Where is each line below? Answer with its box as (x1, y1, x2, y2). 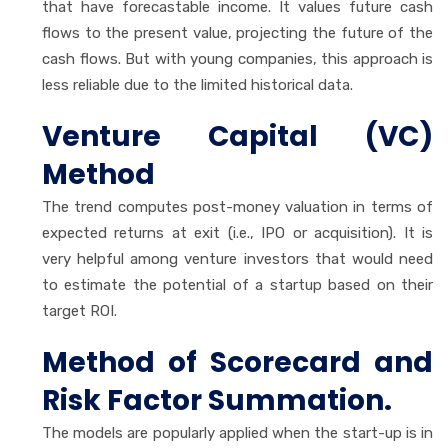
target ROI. (42, 301, 117, 320)
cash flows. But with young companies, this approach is (42, 49, 433, 68)
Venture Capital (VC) (42, 116, 433, 156)
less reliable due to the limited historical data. (42, 75, 353, 94)
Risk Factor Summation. (42, 380, 392, 420)
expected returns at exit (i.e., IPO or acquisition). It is (42, 223, 433, 242)
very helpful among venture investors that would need (42, 249, 433, 268)
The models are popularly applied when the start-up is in (42, 423, 433, 442)
